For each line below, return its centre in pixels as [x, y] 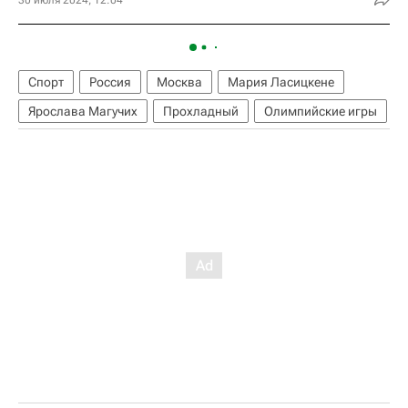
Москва [179, 82]
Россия [110, 82]
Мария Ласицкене [281, 82]
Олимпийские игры [321, 111]
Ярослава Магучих [83, 111]
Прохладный [201, 111]
